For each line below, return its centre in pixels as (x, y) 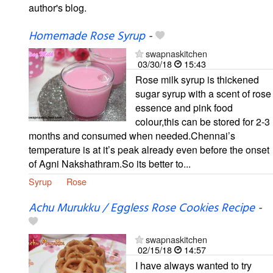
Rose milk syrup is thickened (197, 79)
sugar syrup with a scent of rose (203, 93)
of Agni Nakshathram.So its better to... (110, 163)
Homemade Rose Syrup (87, 36)
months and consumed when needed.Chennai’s (132, 135)
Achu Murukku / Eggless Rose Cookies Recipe (142, 208)
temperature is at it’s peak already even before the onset (149, 149)
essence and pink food (184, 107)
